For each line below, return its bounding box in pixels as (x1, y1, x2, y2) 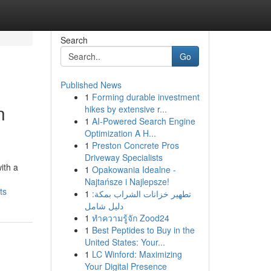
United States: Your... (84, 236, 165, 248)
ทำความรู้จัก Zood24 (91, 212, 169, 224)
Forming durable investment (91, 91, 200, 103)
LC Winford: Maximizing (91, 248, 182, 260)
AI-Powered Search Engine (91, 115, 195, 127)
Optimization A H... (84, 127, 156, 139)
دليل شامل (84, 200, 123, 212)
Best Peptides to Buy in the (91, 224, 195, 236)
